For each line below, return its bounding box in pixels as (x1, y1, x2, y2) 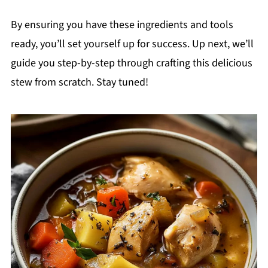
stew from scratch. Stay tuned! (10, 75, 148, 90)
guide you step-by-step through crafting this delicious (10, 56, 252, 71)
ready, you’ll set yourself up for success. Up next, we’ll (10, 36, 254, 52)
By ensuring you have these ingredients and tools (10, 17, 233, 33)
